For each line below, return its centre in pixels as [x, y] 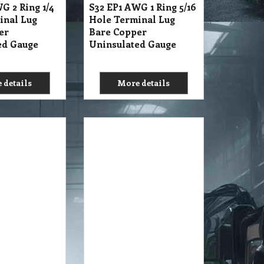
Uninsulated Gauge [133, 44]
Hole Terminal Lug [132, 19]
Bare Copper [118, 32]
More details [144, 83]
